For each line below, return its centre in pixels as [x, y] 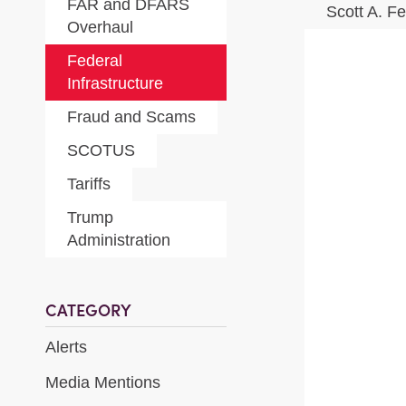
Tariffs [89, 184]
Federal [95, 61]
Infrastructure [115, 83]
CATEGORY [88, 310]
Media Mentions [103, 383]
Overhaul [100, 27]
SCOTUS [101, 150]
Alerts [66, 347]
